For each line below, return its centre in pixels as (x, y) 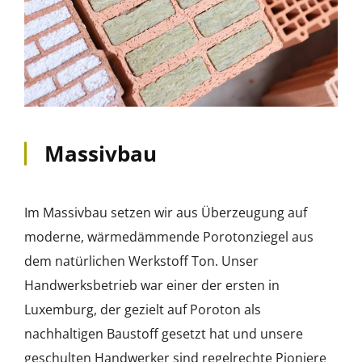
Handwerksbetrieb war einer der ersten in (152, 285)
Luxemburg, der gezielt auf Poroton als (143, 309)
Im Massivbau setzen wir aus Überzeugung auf (166, 213)
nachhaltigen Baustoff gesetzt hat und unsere (164, 334)
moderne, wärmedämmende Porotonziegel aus (169, 237)
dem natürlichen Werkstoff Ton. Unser (141, 261)
